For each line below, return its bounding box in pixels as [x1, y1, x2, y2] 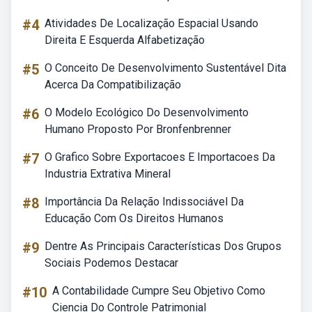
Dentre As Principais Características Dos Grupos [45, 240, 281, 253]
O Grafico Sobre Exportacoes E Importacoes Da [45, 150, 275, 164]
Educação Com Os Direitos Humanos [45, 212, 224, 225]
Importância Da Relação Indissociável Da [45, 195, 244, 208]
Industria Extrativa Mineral [45, 167, 171, 180]
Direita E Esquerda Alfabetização [45, 33, 205, 47]
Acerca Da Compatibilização [45, 78, 181, 91]
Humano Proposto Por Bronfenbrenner [45, 123, 231, 136]
